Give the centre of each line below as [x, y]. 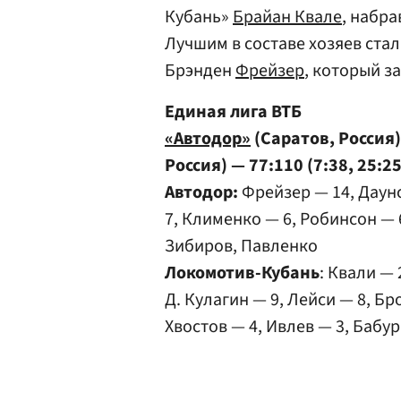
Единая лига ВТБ [233, 112]
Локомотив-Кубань [242, 273]
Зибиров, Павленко [241, 246]
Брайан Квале [287, 17]
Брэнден [200, 71]
